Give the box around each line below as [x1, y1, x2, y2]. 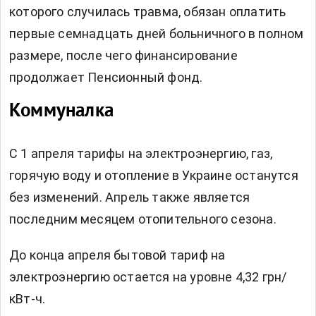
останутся [235, 168, 298, 183]
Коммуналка [9, 99, 114, 124]
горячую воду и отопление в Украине [9, 168, 232, 183]
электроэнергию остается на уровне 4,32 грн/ [9, 269, 287, 285]
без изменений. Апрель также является [9, 190, 250, 205]
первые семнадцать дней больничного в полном [9, 26, 304, 42]
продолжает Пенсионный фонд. [9, 70, 203, 85]
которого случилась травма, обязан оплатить [9, 4, 286, 20]
